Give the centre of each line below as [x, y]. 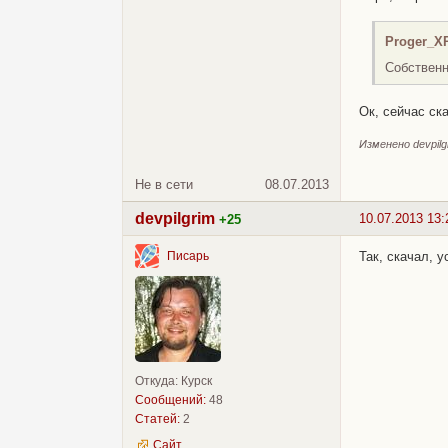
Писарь [188, 256]
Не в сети [164, 184]
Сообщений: [170, 399]
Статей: [157, 418]
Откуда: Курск [173, 380]
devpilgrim [175, 218]
